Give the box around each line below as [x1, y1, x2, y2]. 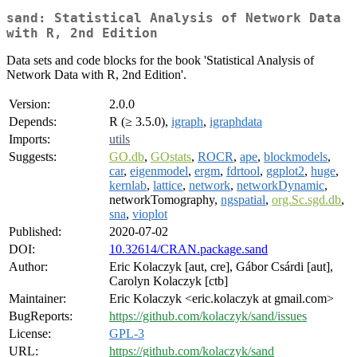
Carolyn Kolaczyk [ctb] [109, 274, 228, 288]
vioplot [132, 207, 167, 222]
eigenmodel [130, 164, 188, 178]
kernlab [109, 178, 147, 193]
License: [9, 327, 51, 341]
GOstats [151, 150, 191, 164]
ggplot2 [266, 164, 304, 178]
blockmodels [264, 150, 328, 164]
